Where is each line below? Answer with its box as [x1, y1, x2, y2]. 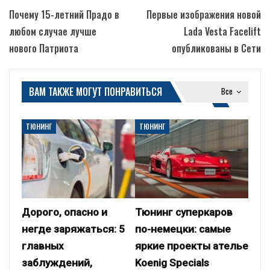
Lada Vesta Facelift [184, 24, 261, 39]
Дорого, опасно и [22, 206, 107, 219]
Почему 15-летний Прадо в [9, 7, 119, 22]
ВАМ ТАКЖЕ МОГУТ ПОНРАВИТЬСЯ [29, 84, 162, 99]
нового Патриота [9, 41, 78, 56]
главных [22, 240, 64, 253]
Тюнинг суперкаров [135, 206, 233, 219]
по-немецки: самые [135, 223, 231, 236]
